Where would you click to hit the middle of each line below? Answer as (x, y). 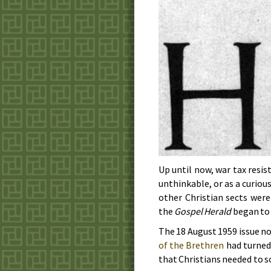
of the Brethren (191, 245)
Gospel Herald (203, 211)
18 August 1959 (207, 231)
